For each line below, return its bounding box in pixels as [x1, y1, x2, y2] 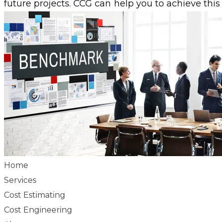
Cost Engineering [4, 205, 73, 215]
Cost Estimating [4, 190, 66, 200]
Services [4, 175, 37, 185]
